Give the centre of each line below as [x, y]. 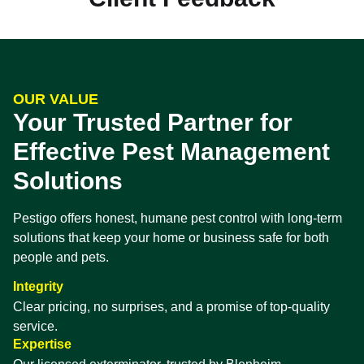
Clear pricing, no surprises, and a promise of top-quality [171, 307]
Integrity [38, 287]
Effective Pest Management [171, 151]
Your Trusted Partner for [153, 122]
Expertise [42, 344]
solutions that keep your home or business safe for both [171, 237]
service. [35, 327]
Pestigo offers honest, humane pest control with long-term [178, 218]
